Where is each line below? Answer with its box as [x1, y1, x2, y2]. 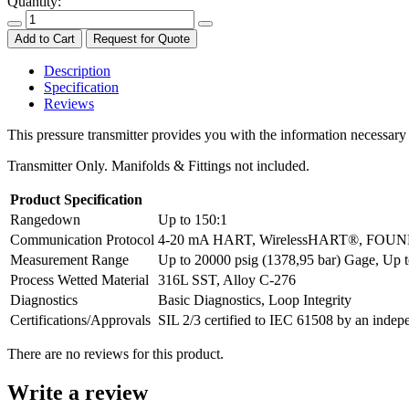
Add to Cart [15, 31, 75, 46]
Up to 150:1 [158, 211, 227, 227]
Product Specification [10, 191, 142, 207]
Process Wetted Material [10, 271, 149, 288]
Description [44, 62, 110, 79]
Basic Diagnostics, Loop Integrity [158, 291, 351, 308]
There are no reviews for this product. [7, 345, 224, 362]
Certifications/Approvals [10, 311, 151, 328]
